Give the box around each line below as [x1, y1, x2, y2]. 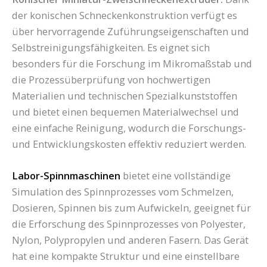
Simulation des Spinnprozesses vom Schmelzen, [12, 185, 234, 199]
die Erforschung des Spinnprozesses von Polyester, [12, 217, 246, 231]
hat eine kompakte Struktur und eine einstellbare [12, 249, 240, 263]
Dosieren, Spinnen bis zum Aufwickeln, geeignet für [12, 201, 251, 215]
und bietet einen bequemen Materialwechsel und [12, 104, 239, 119]
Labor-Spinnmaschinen [12, 169, 120, 183]
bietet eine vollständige [120, 169, 231, 183]
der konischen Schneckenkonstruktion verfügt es [12, 8, 237, 22]
